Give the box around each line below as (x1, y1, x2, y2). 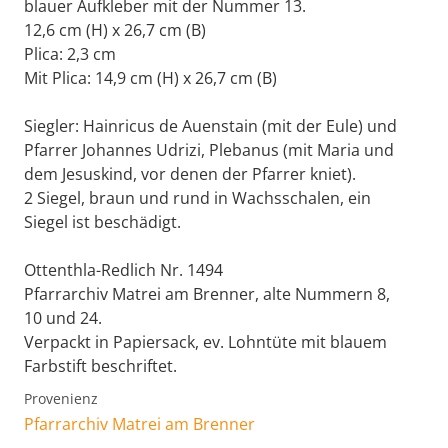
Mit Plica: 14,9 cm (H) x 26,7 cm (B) (24, 67, 277, 90)
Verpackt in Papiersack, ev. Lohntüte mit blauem (24, 331, 387, 354)
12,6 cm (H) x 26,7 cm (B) (24, 19, 206, 42)
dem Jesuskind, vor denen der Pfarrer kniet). (24, 163, 356, 186)
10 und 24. (24, 307, 102, 330)
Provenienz (24, 389, 98, 409)
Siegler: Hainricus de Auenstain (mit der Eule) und (24, 115, 397, 138)
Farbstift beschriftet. (24, 355, 177, 378)
